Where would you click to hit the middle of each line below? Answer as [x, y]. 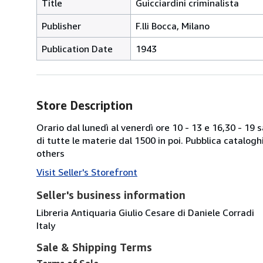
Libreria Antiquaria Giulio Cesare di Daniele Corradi [145, 212]
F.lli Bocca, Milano [173, 26]
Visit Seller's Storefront [87, 172]
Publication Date [77, 48]
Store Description [85, 105]
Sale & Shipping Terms [94, 247]
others [50, 153]
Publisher [61, 26]
